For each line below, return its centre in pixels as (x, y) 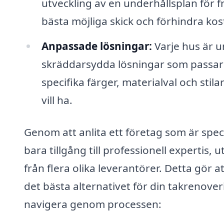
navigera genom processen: (93, 204)
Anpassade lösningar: (96, 46)
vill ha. (57, 100)
